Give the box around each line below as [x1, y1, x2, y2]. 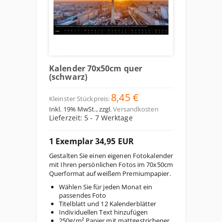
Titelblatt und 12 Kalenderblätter [59, 199, 157, 208]
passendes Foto [59, 191, 107, 200]
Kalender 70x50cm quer [49, 63, 143, 74]
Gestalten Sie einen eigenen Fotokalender [49, 151, 173, 160]
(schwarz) [49, 71, 87, 82]
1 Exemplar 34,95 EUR [49, 136, 134, 147]
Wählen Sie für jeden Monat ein [59, 182, 153, 191]
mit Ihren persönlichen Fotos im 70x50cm [49, 160, 173, 169]
